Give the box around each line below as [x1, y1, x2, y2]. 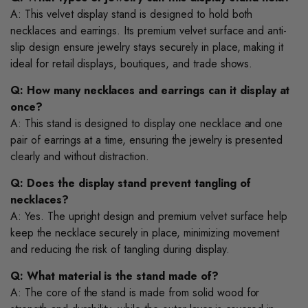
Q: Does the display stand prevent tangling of [10, 175, 251, 192]
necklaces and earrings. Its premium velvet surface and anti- [10, 23, 287, 39]
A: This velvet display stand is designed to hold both [10, 6, 253, 23]
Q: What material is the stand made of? [10, 268, 219, 285]
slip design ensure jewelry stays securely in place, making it [10, 39, 284, 56]
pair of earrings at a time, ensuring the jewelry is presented [10, 132, 283, 148]
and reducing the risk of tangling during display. [10, 241, 230, 258]
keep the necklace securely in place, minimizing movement [10, 225, 280, 241]
